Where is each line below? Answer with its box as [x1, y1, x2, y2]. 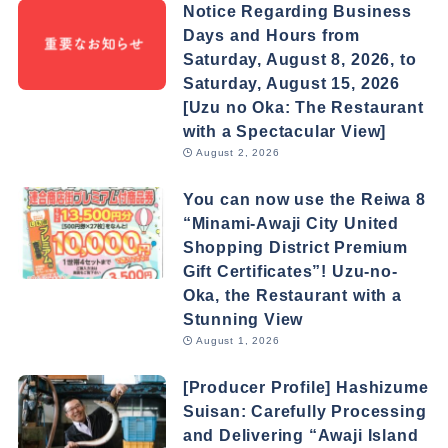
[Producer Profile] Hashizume [182, 378, 429, 396]
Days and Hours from [182, 25, 361, 44]
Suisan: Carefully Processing [182, 402, 427, 420]
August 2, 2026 [196, 146, 280, 158]
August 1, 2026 [196, 334, 280, 346]
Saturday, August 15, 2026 [182, 73, 400, 92]
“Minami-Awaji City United [182, 213, 399, 232]
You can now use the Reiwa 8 [182, 189, 426, 208]
